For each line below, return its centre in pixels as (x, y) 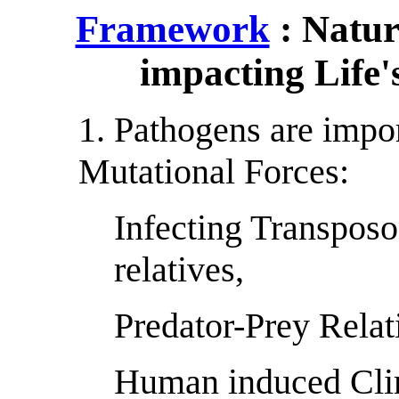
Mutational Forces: (214, 171)
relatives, (179, 269)
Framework (172, 29)
